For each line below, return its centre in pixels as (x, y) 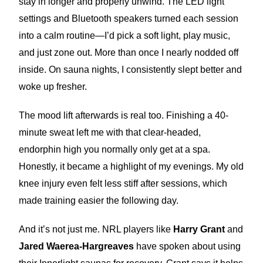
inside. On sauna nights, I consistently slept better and (131, 70)
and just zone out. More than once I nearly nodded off (129, 53)
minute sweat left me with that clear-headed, (110, 132)
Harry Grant (199, 229)
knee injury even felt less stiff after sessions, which (123, 183)
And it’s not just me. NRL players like (96, 229)
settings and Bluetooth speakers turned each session (129, 18)
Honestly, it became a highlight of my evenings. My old (131, 166)
